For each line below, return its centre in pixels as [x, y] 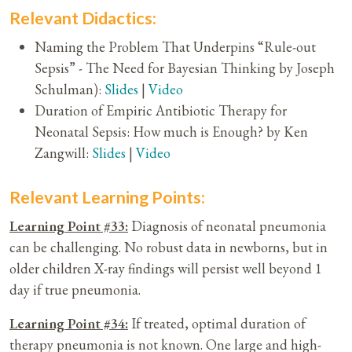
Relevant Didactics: [83, 18]
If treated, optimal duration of [217, 324]
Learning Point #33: [69, 226]
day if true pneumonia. [75, 290]
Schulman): [70, 90]
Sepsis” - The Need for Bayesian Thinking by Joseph [185, 68]
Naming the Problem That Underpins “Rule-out [175, 47]
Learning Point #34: [69, 324]
